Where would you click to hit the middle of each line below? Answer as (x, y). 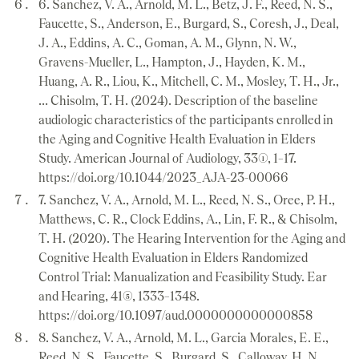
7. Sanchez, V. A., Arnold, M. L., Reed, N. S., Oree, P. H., (187, 200)
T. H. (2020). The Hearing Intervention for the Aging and (192, 238)
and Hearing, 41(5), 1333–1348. (119, 296)
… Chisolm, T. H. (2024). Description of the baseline (178, 100)
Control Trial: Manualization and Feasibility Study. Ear (183, 276)
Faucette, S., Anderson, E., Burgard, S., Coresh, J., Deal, (189, 23)
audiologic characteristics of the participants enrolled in (186, 119)
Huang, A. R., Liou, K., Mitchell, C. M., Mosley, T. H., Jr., (189, 81)
